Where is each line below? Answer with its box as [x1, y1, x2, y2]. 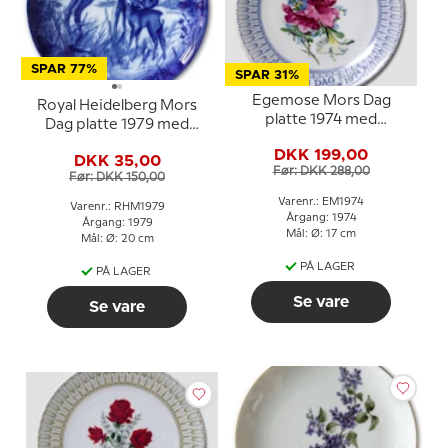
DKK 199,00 [274, 147, 368, 164]
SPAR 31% [235, 68, 299, 82]
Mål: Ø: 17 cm [286, 228, 356, 239]
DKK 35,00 [73, 152, 161, 169]
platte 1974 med [265, 112, 377, 127]
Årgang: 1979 [81, 218, 153, 229]
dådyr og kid [74, 137, 160, 152]
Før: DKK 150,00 [69, 171, 165, 183]
